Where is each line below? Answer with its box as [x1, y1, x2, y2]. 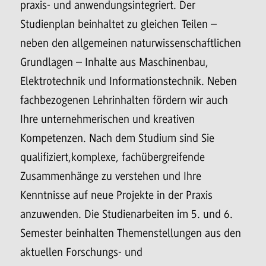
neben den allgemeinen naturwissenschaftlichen [20, 36, 241, 50]
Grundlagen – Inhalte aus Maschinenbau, [20, 55, 208, 69]
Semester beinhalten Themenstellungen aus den [20, 226, 241, 240]
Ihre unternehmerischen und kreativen [20, 112, 195, 126]
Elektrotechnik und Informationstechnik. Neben [20, 74, 237, 88]
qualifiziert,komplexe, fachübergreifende [20, 150, 205, 164]
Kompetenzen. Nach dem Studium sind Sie [20, 131, 214, 145]
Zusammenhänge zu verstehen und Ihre [20, 169, 201, 183]
